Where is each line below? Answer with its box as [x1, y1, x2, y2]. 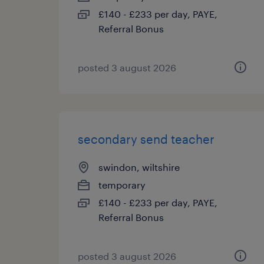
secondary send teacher [78, 132, 214, 146]
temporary [98, 179, 146, 190]
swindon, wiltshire [98, 161, 180, 173]
